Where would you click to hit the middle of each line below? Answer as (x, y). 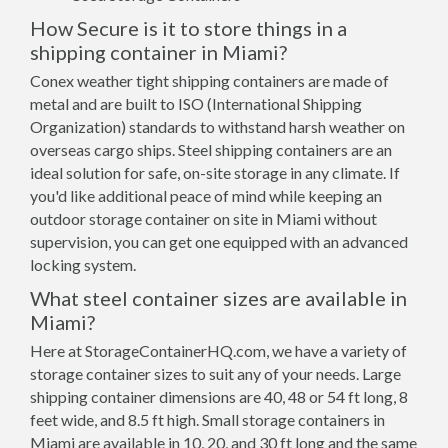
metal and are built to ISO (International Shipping (196, 103)
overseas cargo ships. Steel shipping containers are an (211, 149)
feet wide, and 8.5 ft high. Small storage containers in (207, 419)
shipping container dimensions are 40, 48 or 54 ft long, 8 (219, 396)
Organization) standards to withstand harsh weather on (217, 126)
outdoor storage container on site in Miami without (203, 218)
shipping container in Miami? (158, 52)
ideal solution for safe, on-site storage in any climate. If (215, 172)
